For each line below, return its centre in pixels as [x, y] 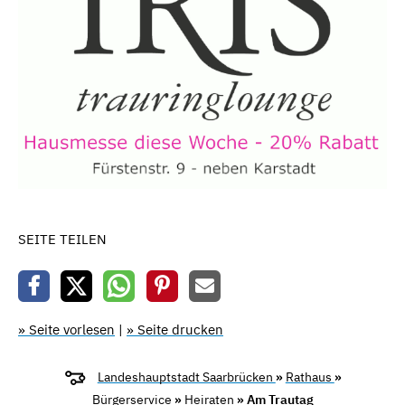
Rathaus [310, 377]
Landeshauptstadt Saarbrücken [186, 377]
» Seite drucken [175, 329]
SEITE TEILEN [62, 240]
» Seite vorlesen [66, 329]
